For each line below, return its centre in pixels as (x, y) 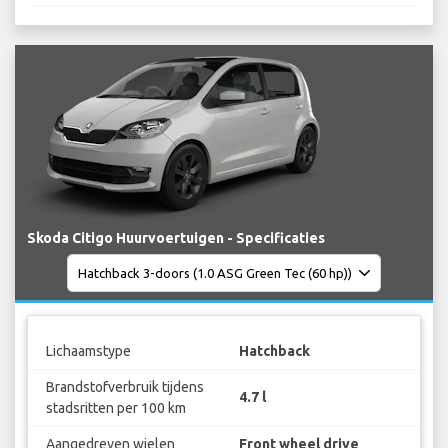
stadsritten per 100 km (115, 407)
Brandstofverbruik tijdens (124, 386)
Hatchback (274, 350)
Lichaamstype (88, 350)
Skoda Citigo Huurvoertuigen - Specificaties (176, 238)
